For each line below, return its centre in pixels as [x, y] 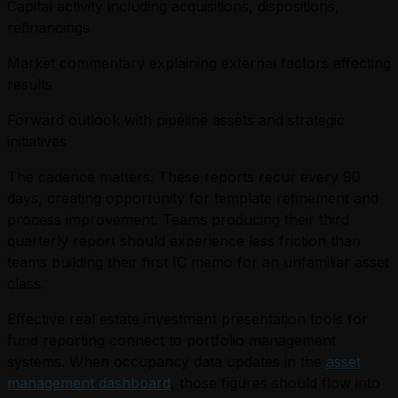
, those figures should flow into [275, 383]
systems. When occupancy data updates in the [167, 362]
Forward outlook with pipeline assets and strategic [176, 120]
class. [26, 284]
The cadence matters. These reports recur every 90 [184, 177]
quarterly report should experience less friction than [184, 241]
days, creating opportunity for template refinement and [193, 199]
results [30, 85]
